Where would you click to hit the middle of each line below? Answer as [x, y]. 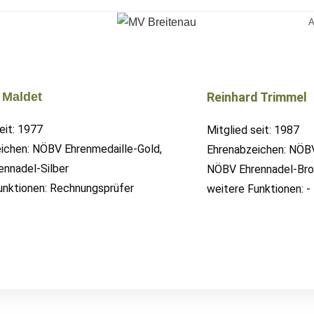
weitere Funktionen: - [259, 189]
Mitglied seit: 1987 [253, 130]
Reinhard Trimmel [257, 97]
